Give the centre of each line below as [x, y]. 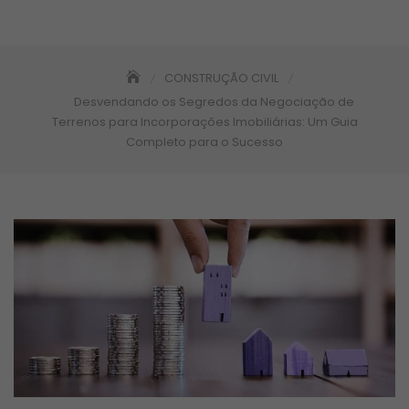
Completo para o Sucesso [204, 142]
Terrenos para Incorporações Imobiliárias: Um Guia [204, 121]
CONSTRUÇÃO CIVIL [221, 78]
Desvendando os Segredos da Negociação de [214, 101]
